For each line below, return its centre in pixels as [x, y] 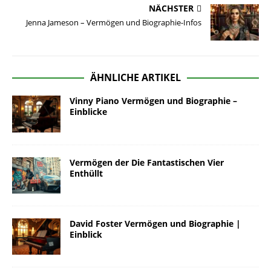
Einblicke [88, 112]
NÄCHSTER [171, 8]
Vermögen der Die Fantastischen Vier [147, 162]
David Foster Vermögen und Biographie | [155, 223]
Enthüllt [86, 173]
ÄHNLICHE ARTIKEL [135, 78]
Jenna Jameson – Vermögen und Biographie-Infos [114, 23]
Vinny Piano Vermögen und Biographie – [153, 101]
